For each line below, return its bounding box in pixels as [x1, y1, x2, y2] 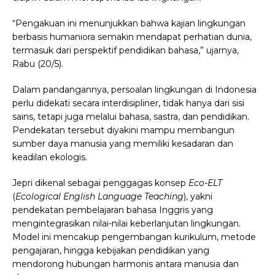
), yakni [184, 191, 212, 203]
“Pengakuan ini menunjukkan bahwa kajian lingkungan [12, 18, 246, 29]
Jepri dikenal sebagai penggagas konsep [12, 177, 188, 189]
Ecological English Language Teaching [15, 191, 184, 203]
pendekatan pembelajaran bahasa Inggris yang [12, 204, 213, 216]
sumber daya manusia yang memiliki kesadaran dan [12, 138, 233, 150]
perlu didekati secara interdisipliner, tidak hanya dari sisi [12, 98, 244, 109]
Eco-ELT [188, 177, 222, 189]
